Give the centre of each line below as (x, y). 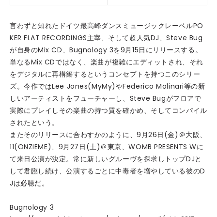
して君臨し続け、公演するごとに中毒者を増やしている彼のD (108, 171)
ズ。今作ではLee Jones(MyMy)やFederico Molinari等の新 (108, 86)
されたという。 (34, 123)
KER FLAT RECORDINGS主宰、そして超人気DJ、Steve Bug (106, 38)
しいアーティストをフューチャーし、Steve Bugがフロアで (106, 98)
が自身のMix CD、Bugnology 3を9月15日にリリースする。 (106, 50)
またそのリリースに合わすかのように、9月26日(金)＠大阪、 (108, 135)
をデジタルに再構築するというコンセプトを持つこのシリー (105, 74)
